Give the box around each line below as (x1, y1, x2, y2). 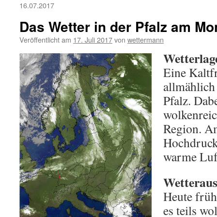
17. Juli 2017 (73, 34, 112, 45)
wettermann (127, 34, 164, 45)
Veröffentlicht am (19, 34, 71, 45)
